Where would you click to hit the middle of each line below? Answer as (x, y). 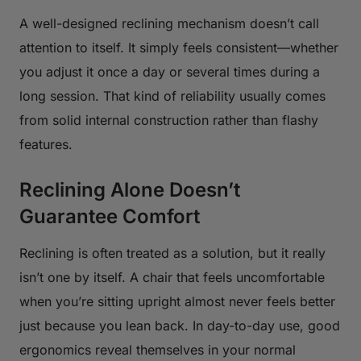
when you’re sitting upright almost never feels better (177, 301)
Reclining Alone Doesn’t (130, 189)
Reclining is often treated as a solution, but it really (172, 253)
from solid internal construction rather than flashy (169, 120)
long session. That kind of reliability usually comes (172, 95)
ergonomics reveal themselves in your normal (158, 349)
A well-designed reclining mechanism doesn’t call (169, 23)
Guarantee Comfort (110, 216)
